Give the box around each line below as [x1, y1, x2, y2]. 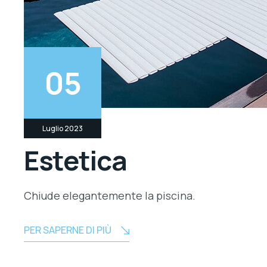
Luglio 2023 [42, 123, 83, 133]
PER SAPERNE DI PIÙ [24, 223, 111, 237]
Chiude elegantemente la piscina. [24, 188, 195, 203]
